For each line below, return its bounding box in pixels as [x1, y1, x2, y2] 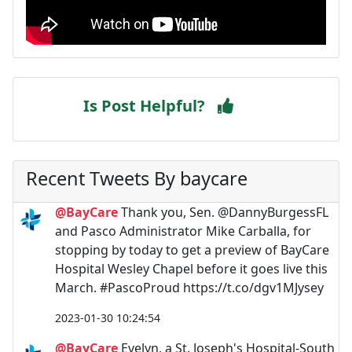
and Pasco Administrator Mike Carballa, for [55, 222, 311, 240]
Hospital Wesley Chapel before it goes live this [55, 259, 328, 277]
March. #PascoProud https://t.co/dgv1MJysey [55, 278, 324, 296]
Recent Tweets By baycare [26, 165, 247, 191]
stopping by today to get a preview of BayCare [55, 240, 329, 258]
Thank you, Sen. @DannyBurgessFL [118, 203, 328, 221]
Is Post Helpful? [83, 94, 205, 116]
